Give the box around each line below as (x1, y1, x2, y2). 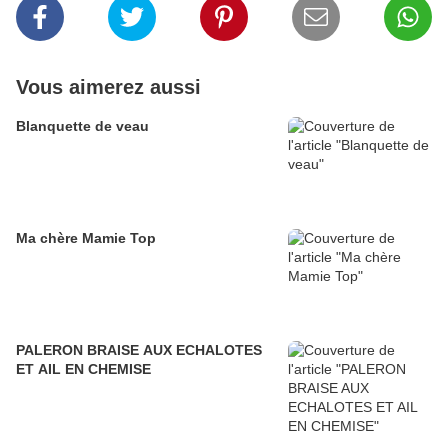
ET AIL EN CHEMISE (16, 361, 151, 377)
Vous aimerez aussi (16, 76, 201, 98)
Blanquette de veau (16, 118, 149, 134)
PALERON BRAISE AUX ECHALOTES (16, 342, 262, 358)
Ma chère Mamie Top (16, 230, 156, 246)
